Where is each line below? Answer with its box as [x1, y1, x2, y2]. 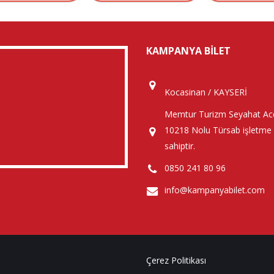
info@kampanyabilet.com [165, 184, 265, 196]
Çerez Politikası [146, 254, 206, 267]
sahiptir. [165, 140, 195, 152]
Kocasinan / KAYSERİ [165, 86, 247, 98]
